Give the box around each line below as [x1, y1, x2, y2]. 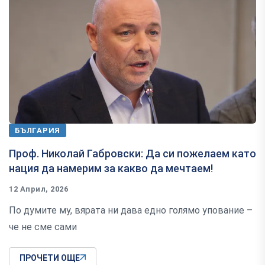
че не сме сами [9, 221, 77, 232]
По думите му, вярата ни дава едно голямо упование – [9, 204, 253, 216]
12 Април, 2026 [9, 184, 69, 193]
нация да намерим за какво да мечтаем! [9, 161, 213, 174]
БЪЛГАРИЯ [15, 125, 61, 135]
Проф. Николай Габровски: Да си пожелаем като [9, 147, 256, 160]
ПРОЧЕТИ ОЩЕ [20, 253, 80, 263]
